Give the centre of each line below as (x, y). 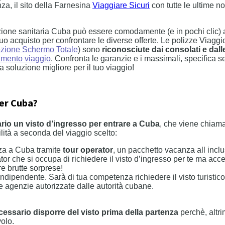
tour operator (88, 150)
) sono (90, 49)
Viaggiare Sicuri (121, 5)
